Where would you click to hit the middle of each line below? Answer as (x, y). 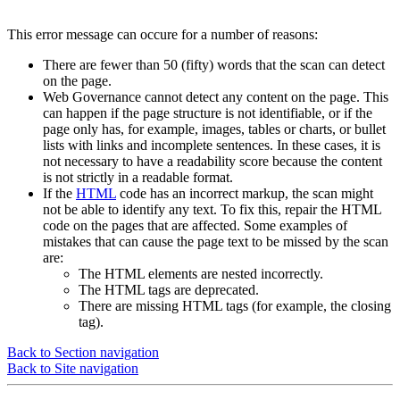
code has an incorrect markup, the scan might (245, 193)
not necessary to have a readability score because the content (212, 161)
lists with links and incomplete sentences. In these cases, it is (212, 145)
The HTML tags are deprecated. (169, 289)
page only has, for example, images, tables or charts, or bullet (214, 129)
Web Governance (92, 96)
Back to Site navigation (73, 368)
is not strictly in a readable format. (138, 177)
